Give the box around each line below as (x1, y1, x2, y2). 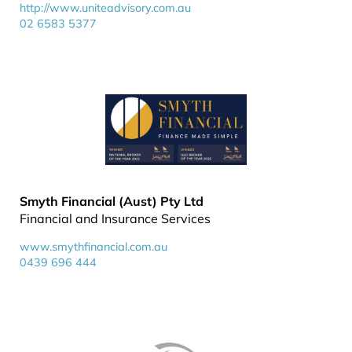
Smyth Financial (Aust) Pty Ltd (20, 193, 203, 209)
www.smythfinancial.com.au (20, 240, 167, 254)
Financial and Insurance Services (20, 211, 211, 226)
